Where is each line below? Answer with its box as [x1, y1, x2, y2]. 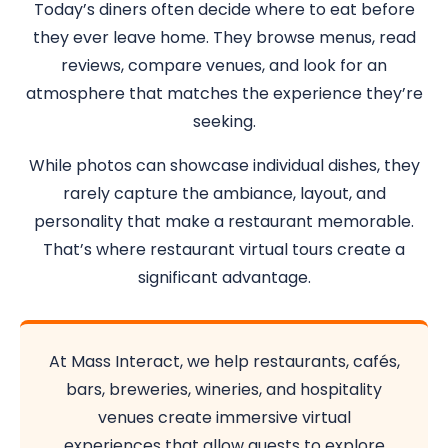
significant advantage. [137, 266, 311, 289]
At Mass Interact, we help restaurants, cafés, [48, 350, 400, 373]
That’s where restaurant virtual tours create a [43, 238, 405, 261]
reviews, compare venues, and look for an [61, 54, 387, 77]
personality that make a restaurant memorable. [34, 210, 414, 233]
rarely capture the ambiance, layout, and [62, 182, 386, 205]
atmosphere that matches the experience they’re [25, 82, 423, 105]
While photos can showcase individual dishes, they [28, 154, 420, 177]
